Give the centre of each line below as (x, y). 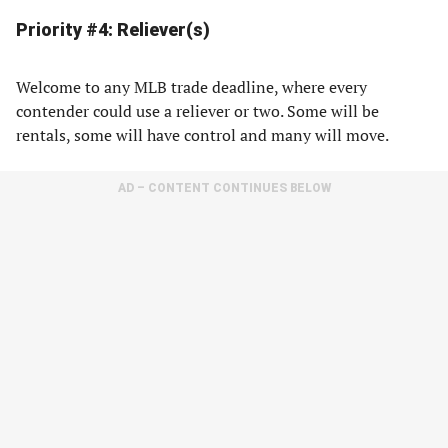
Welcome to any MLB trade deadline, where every (191, 87)
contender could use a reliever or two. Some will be (197, 111)
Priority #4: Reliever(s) (113, 29)
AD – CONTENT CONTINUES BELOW (224, 188)
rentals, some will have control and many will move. (202, 135)
